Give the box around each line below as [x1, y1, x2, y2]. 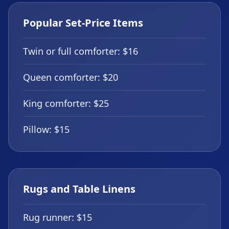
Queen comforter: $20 [23, 71, 118, 83]
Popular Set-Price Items [23, 16, 143, 30]
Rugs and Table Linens [23, 182, 135, 196]
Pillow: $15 [23, 123, 70, 135]
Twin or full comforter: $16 [23, 45, 138, 57]
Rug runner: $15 [23, 211, 92, 223]
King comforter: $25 [23, 97, 109, 109]
